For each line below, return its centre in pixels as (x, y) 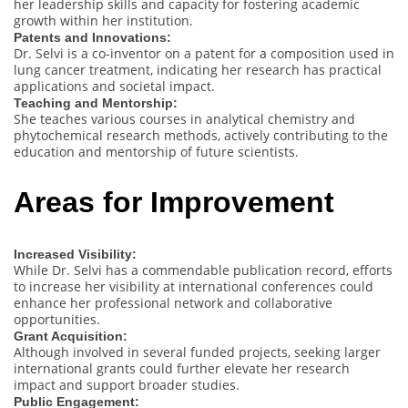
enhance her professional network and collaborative (173, 302)
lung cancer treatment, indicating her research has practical (198, 69)
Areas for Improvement (174, 203)
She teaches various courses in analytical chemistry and (184, 118)
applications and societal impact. (114, 86)
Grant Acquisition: (71, 336)
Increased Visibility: (75, 254)
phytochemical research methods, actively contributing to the (201, 135)
